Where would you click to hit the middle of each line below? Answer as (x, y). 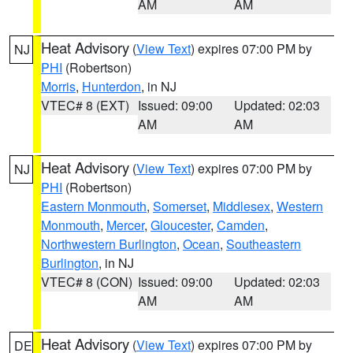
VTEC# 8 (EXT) (85, 105)
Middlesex (242, 206)
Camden (241, 225)
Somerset (180, 206)
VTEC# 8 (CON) (87, 282)
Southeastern (264, 244)
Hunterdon (111, 86)
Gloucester (180, 225)
